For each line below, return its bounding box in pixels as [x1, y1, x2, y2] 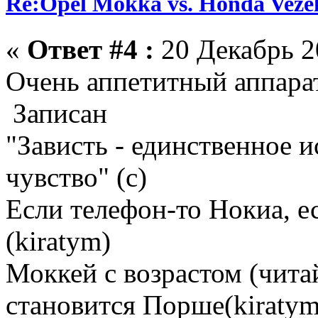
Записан [6, 97, 107, 128]
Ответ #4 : [27, 33, 154, 65]
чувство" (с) [6, 161, 147, 192]
